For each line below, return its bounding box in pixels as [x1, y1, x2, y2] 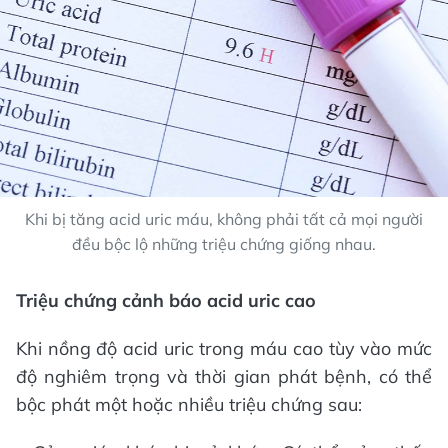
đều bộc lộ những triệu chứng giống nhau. [72, 234, 376, 254]
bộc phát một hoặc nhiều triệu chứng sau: [16, 393, 362, 416]
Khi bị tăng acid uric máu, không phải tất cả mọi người [25, 209, 423, 229]
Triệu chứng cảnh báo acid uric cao [16, 289, 316, 312]
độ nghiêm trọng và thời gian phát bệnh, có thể [16, 365, 432, 388]
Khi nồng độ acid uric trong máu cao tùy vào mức [16, 337, 432, 360]
